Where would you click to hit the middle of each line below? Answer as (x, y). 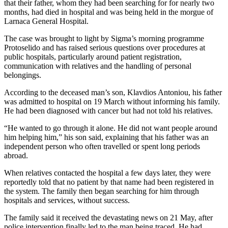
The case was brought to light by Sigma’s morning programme (104, 38)
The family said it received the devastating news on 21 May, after (108, 217)
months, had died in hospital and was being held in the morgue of (109, 12)
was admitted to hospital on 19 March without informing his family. (112, 101)
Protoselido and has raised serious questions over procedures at (105, 47)
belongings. (23, 75)
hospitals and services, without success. (67, 200)
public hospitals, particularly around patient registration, (93, 56)
